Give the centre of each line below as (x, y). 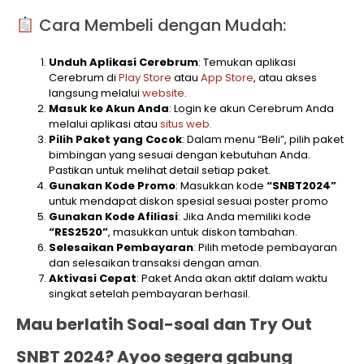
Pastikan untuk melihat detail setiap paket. (160, 170)
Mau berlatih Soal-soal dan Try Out (164, 324)
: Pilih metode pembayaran (265, 247)
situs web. (186, 123)
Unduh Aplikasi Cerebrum (123, 62)
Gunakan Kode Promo (112, 185)
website (163, 93)
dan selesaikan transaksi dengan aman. (155, 262)
